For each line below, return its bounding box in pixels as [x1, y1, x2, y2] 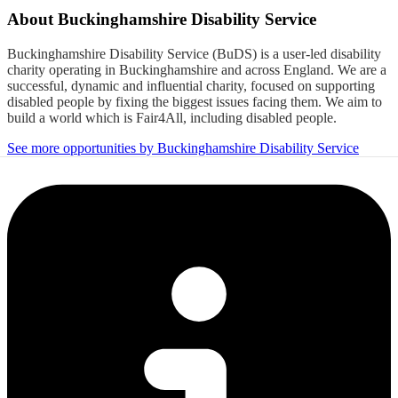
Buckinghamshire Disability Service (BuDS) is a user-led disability [7, 45, 381, 61]
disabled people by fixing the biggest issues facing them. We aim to [7, 93, 382, 109]
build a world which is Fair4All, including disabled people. [7, 109, 337, 125]
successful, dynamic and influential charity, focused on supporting [7, 77, 375, 93]
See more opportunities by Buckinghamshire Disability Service [7, 139, 359, 155]
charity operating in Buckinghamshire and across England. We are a [7, 61, 386, 77]
